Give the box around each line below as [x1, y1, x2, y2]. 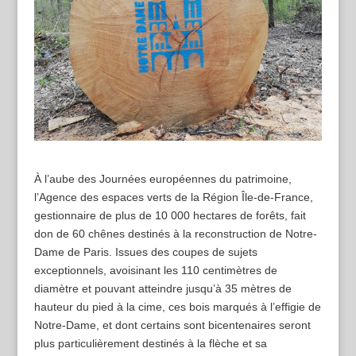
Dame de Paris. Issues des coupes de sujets [33, 246, 257, 259]
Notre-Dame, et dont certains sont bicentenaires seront [33, 319, 311, 332]
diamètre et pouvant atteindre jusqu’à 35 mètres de [33, 282, 292, 296]
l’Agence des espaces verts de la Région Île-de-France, [33, 191, 313, 204]
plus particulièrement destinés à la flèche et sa [33, 337, 267, 350]
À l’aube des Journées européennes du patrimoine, [33, 172, 292, 186]
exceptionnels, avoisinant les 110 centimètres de [33, 264, 277, 277]
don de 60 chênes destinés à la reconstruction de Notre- [33, 227, 317, 241]
